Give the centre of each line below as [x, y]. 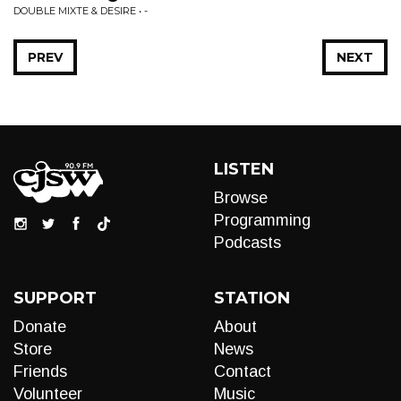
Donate [40, 327]
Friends [40, 371]
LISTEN [244, 169]
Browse [241, 198]
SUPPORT [55, 298]
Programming [262, 220]
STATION [252, 298]
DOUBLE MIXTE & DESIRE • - [81, 11]
